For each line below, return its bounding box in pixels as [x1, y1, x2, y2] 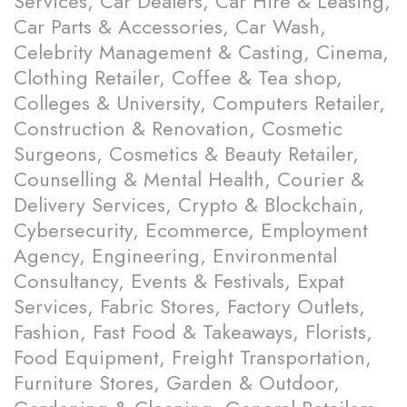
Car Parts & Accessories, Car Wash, [14, 12, 326, 42]
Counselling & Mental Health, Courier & [14, 164, 364, 194]
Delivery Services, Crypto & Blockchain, [14, 190, 364, 220]
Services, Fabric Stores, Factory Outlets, [14, 292, 365, 322]
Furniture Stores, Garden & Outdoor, [14, 368, 340, 398]
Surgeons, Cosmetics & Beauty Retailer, [14, 139, 359, 169]
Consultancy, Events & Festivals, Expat [14, 266, 344, 296]
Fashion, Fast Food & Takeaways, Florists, [14, 317, 372, 347]
